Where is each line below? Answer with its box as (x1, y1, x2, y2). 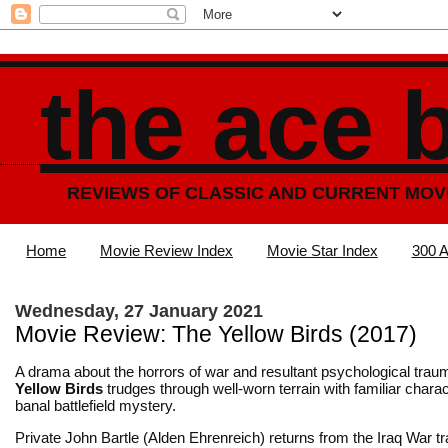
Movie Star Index (266, 242, 378, 260)
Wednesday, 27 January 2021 (15, 300, 263, 321)
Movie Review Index (100, 242, 233, 260)
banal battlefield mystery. (15, 396, 176, 414)
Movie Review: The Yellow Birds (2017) (15, 321, 417, 347)
